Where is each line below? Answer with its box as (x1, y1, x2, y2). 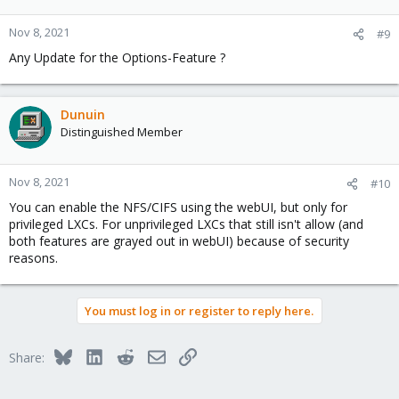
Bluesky (70, 346, 116, 364)
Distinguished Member (61, 124, 183, 141)
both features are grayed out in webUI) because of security (9, 232, 349, 250)
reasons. (9, 249, 58, 267)
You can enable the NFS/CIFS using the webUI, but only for (9, 199, 347, 216)
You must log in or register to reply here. (85, 303, 313, 320)
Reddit (133, 346, 170, 364)
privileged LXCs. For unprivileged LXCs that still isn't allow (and (9, 216, 363, 233)
